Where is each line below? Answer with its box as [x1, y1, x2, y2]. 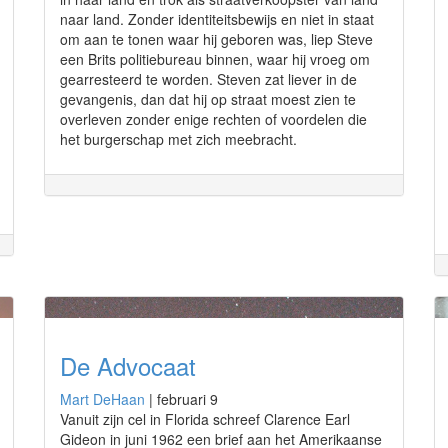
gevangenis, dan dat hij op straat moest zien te [60, 89, 356, 109]
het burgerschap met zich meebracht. [60, 129, 297, 149]
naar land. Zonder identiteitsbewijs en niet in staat [60, 9, 374, 29]
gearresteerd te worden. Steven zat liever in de [60, 69, 357, 89]
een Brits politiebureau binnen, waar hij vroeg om [60, 49, 370, 69]
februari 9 [157, 389, 218, 409]
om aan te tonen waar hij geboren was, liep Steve [60, 29, 373, 49]
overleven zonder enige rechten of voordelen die [60, 109, 367, 129]
